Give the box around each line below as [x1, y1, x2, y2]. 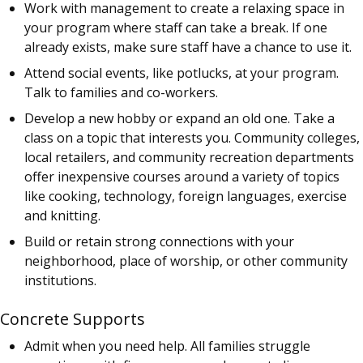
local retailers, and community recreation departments [24, 147, 354, 166]
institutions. [24, 271, 96, 289]
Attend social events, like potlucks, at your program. [24, 63, 339, 82]
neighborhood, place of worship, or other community [24, 251, 348, 270]
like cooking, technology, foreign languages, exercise [24, 186, 347, 205]
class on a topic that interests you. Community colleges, [24, 128, 360, 147]
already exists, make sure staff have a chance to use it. [24, 37, 352, 56]
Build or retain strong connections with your [24, 232, 294, 250]
